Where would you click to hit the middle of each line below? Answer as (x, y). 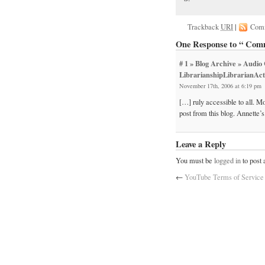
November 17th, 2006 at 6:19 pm (221, 85)
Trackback (204, 27)
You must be (195, 161)
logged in (227, 161)
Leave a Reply (201, 144)
